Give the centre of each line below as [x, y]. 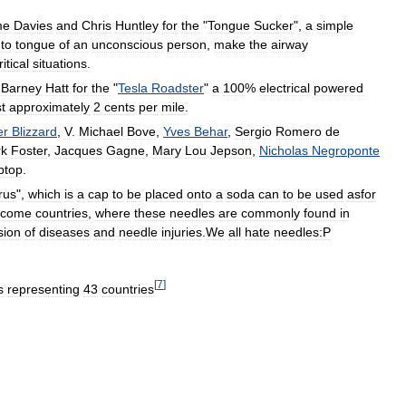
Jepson [231, 150]
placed [164, 193]
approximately [49, 106]
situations [60, 63]
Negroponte [346, 150]
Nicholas [284, 150]
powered [338, 87]
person [187, 44]
